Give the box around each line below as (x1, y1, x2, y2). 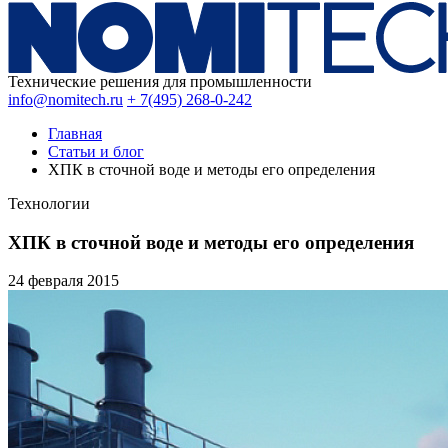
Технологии (8, 195, 90, 212)
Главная (48, 125, 102, 142)
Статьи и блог (48, 143, 144, 160)
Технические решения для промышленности (8, 73, 312, 90)
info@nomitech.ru (8, 91, 123, 108)
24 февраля (8, 272, 87, 290)
